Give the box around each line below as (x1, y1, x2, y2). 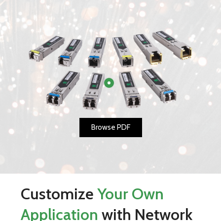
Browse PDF (91, 122, 130, 132)
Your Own (97, 184, 164, 203)
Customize (21, 184, 98, 203)
